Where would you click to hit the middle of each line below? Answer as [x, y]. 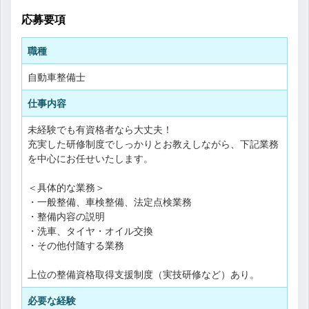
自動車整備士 [57, 77]
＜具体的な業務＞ [66, 187]
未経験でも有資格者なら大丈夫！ [100, 129]
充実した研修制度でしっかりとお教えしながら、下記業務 [153, 143]
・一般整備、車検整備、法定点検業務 [110, 201]
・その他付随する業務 [76, 245]
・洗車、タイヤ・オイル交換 [90, 230]
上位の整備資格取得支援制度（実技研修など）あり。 [143, 274]
